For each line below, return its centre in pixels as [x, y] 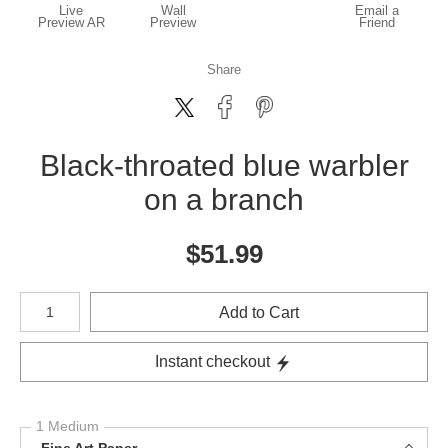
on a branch [224, 199]
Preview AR [71, 22]
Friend [377, 22]
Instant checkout [212, 361]
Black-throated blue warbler [224, 165]
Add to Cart [259, 312]
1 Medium [67, 426]
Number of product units [84, 297]
